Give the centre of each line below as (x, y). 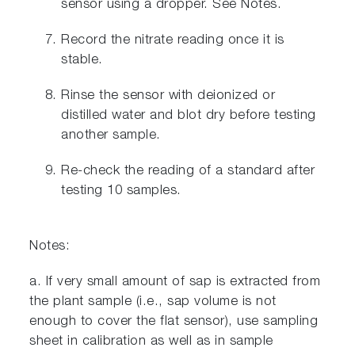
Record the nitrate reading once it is (173, 41)
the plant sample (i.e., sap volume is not (153, 302)
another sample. (111, 136)
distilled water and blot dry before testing (189, 116)
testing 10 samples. (121, 191)
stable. (82, 61)
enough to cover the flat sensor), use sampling (174, 322)
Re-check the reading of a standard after (188, 172)
